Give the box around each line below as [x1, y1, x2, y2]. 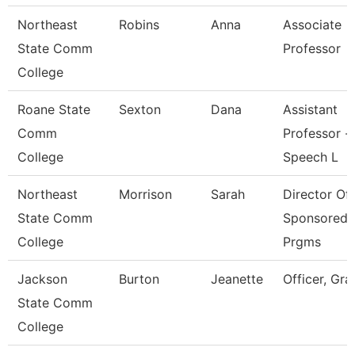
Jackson [17, 271, 67, 287]
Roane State [17, 101, 90, 117]
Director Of [283, 186, 350, 202]
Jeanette [211, 271, 263, 287]
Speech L [283, 149, 338, 165]
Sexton [119, 101, 161, 117]
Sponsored [283, 210, 348, 226]
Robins [119, 17, 159, 32]
